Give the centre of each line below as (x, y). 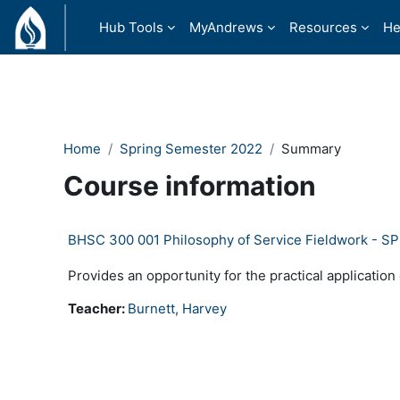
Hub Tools (132, 27)
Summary (311, 149)
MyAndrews (227, 27)
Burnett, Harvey (177, 308)
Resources (324, 27)
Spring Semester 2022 (191, 149)
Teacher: (98, 308)
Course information (190, 186)
